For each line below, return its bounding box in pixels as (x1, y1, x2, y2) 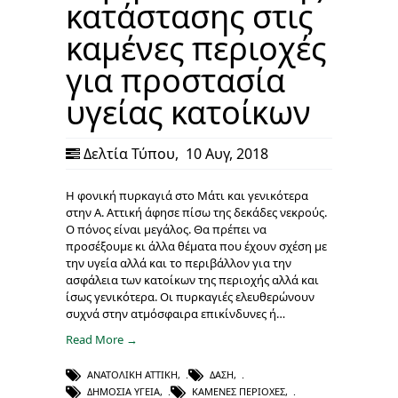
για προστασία (66, 58, 285, 102)
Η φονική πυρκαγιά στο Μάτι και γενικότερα (66, 187, 308, 203)
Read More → (66, 330, 138, 347)
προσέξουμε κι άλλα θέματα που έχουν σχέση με (66, 237, 327, 254)
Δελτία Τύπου (84, 143, 175, 163)
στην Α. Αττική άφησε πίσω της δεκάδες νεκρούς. (66, 203, 327, 220)
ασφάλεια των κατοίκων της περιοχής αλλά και (66, 271, 319, 288)
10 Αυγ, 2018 (182, 143, 268, 163)
